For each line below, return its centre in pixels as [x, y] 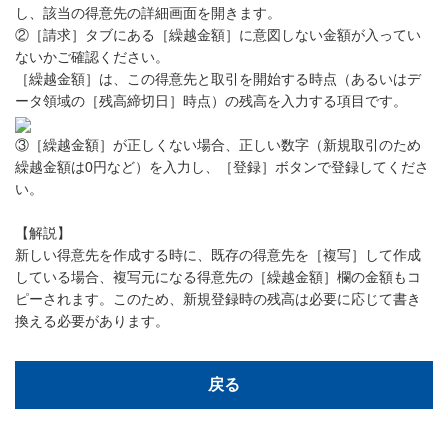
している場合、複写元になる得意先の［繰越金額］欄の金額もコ [218, 277]
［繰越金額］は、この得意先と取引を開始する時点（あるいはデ [218, 79]
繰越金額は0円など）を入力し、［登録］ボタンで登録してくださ [222, 167]
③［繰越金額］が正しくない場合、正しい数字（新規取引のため [218, 145]
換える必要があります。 [92, 321]
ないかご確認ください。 [92, 57]
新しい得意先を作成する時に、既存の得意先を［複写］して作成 [218, 255]
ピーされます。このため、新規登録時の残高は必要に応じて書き [218, 299]
